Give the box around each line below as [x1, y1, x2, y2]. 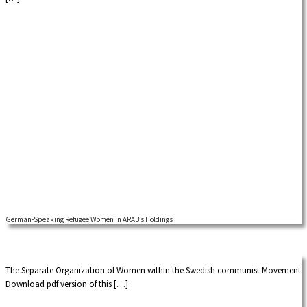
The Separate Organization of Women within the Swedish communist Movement [5, 265, 301, 277]
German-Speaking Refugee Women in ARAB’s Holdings [5, 214, 173, 225]
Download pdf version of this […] [5, 278, 128, 291]
